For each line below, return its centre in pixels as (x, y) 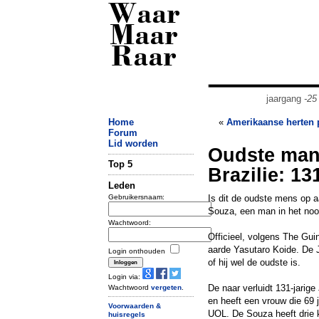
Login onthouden (138, 251)
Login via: (125, 276)
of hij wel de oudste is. (254, 262)
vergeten (166, 287)
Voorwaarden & (135, 305)
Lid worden (133, 143)
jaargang (285, 99)
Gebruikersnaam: (136, 197)
